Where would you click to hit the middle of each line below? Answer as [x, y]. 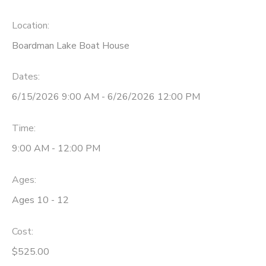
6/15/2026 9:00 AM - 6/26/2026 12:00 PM [106, 97]
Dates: [26, 77]
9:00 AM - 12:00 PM [56, 149]
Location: [31, 25]
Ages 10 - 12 [40, 200]
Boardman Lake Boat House [71, 45]
